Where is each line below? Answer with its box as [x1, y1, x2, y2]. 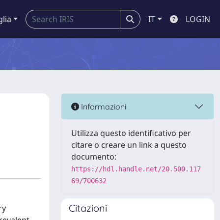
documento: [71, 151, 116, 162]
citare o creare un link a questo [71, 139, 187, 150]
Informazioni [79, 101, 126, 111]
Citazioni [69, 202, 107, 214]
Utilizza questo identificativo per [71, 128, 191, 138]
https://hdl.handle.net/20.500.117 [71, 165, 201, 173]
